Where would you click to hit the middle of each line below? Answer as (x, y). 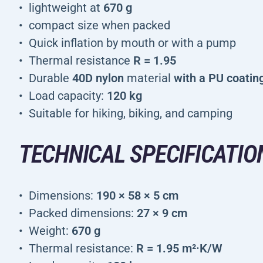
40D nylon (98, 78)
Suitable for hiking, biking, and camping (131, 113)
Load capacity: (68, 96)
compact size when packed (100, 25)
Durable (50, 78)
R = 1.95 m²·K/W (179, 248)
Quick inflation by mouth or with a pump (132, 43)
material (149, 78)
